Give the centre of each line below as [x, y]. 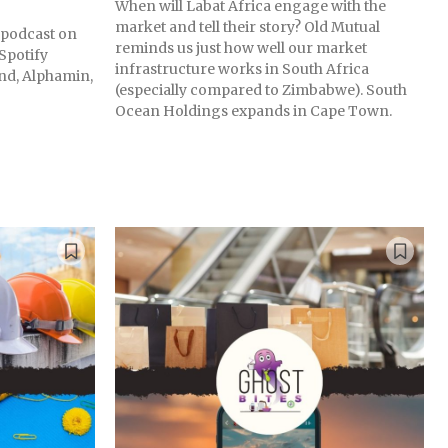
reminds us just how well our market [241, 48]
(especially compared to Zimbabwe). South [261, 90]
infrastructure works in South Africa [242, 69]
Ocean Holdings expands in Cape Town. [253, 111]
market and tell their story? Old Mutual [247, 27]
